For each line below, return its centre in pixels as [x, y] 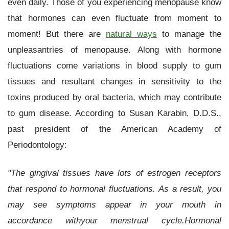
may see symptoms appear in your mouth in [114, 204]
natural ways [131, 34]
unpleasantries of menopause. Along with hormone [114, 50]
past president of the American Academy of [114, 129]
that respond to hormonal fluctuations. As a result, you [114, 188]
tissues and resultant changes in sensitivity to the [114, 82]
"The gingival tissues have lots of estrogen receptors [114, 173]
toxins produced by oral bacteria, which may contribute [114, 97]
